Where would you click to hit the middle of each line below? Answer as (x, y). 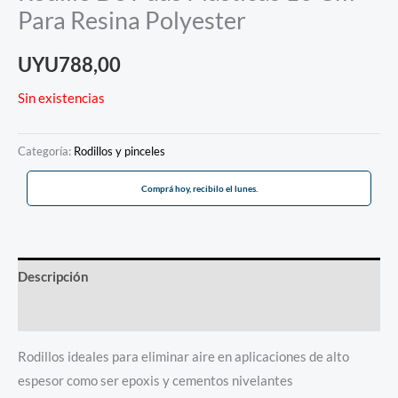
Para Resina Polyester (132, 20)
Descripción (53, 276)
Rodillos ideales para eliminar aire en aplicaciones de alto (183, 357)
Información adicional (84, 314)
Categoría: (46, 151)
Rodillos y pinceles (119, 151)
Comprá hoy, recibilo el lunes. (199, 188)
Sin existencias (61, 99)
